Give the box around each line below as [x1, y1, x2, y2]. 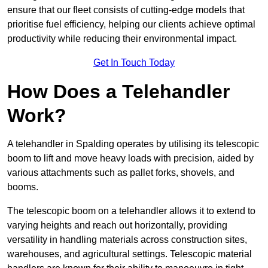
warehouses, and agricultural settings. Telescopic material [7, 249, 252, 260]
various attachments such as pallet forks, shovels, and [7, 167, 234, 178]
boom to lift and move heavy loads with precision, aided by [7, 153, 254, 164]
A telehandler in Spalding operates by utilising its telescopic [7, 139, 259, 150]
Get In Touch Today [93, 57, 175, 68]
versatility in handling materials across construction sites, [7, 234, 247, 245]
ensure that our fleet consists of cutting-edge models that [7, 5, 245, 16]
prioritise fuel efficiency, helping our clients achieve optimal [7, 19, 255, 30]
